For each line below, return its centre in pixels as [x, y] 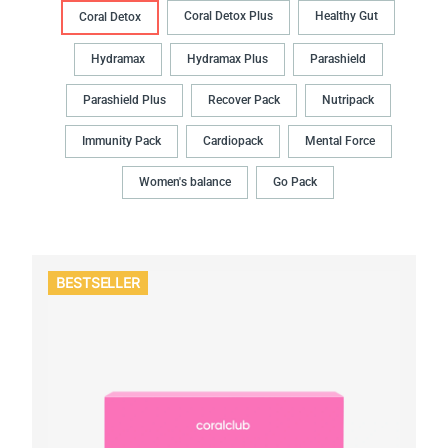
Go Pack [295, 182]
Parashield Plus [124, 100]
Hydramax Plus [227, 59]
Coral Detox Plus [228, 16]
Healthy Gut [346, 16]
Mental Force [339, 141]
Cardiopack [232, 141]
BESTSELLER [98, 282]
